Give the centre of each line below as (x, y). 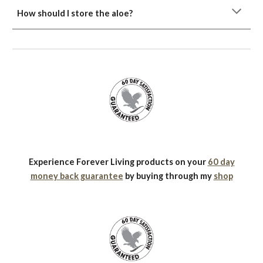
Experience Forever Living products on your (118, 162)
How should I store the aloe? (75, 13)
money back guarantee (77, 176)
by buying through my (168, 176)
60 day (221, 162)
